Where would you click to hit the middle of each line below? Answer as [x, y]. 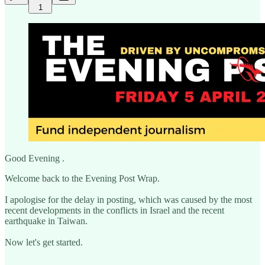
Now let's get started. [44, 242]
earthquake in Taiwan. [46, 221]
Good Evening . [35, 158]
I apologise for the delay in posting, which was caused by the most [128, 199]
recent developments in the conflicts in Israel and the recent [114, 210]
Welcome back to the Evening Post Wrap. [82, 178]
